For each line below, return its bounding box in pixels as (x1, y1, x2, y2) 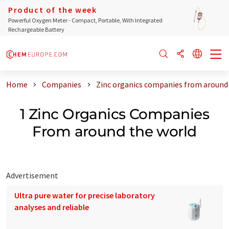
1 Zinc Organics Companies (19, 105, 209, 123)
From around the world (32, 122, 197, 140)
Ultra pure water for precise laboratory (14, 190, 155, 200)
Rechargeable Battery (8, 26, 64, 33)
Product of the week (8, 5, 97, 15)
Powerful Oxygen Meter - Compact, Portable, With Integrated (8, 16, 163, 24)
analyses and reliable (14, 201, 89, 212)
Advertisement (6, 170, 58, 180)
